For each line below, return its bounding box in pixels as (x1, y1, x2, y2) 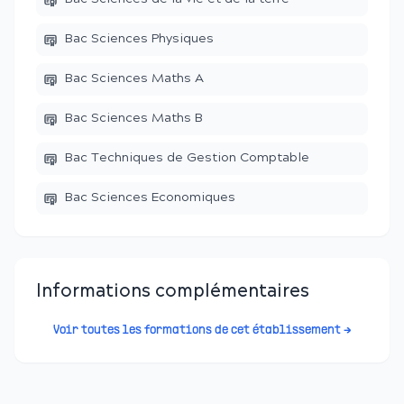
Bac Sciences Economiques (65, 190, 235, 206)
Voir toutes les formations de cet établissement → (53, 325, 351, 336)
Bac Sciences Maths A (65, 71, 204, 87)
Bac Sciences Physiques (65, 32, 214, 47)
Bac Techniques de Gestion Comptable (65, 151, 309, 166)
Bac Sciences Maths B (65, 111, 203, 126)
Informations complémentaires (36, 281, 309, 303)
